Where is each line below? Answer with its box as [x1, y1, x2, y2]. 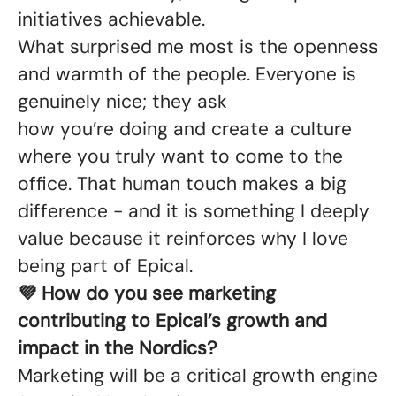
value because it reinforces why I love [18, 226, 348, 251]
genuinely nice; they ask [18, 89, 227, 114]
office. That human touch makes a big [18, 171, 346, 196]
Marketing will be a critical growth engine [18, 363, 377, 388]
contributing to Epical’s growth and [18, 308, 327, 333]
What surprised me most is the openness [18, 34, 378, 59]
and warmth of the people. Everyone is [18, 62, 356, 87]
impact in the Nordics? [18, 336, 222, 361]
